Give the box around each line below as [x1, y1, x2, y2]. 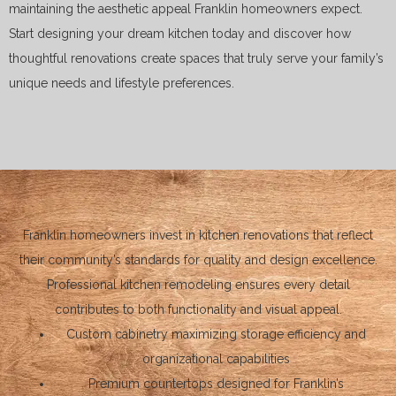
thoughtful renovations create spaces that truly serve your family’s [9, 50, 384, 65]
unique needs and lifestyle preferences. [9, 75, 234, 90]
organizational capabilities [141, 352, 290, 367]
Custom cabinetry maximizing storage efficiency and [65, 327, 366, 342]
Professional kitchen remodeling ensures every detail [46, 278, 350, 293]
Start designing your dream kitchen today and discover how [9, 26, 351, 41]
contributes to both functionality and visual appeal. [54, 302, 342, 317]
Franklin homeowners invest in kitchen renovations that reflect [23, 228, 373, 243]
